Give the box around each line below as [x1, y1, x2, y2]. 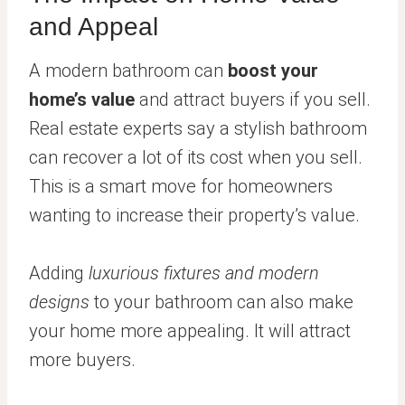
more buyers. [29, 349, 136, 372]
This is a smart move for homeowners [29, 175, 333, 198]
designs [29, 291, 89, 314]
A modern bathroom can [29, 60, 228, 82]
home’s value [29, 89, 135, 111]
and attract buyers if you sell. [135, 89, 371, 111]
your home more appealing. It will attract [29, 320, 351, 343]
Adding [29, 262, 89, 285]
